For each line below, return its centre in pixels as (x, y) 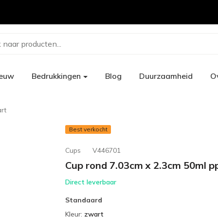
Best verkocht (88, 129)
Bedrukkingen (56, 76)
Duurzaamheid (166, 76)
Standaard (84, 200)
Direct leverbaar (91, 182)
